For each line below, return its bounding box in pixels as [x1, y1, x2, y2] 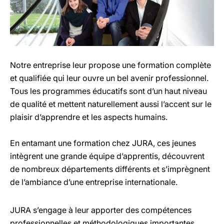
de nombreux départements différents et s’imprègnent [10, 163, 210, 174]
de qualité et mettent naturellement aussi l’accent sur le [10, 98, 211, 109]
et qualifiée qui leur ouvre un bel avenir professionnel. [10, 72, 208, 83]
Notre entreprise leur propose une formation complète [10, 59, 211, 70]
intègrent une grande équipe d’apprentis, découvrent [10, 150, 204, 161]
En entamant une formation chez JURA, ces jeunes [10, 137, 196, 148]
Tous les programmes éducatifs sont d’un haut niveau [10, 85, 207, 96]
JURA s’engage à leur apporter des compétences [10, 204, 191, 215]
